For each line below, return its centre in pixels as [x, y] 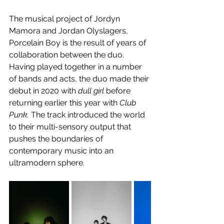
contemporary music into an [62, 150]
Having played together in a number [76, 66]
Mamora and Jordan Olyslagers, [69, 30]
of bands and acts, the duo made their [80, 78]
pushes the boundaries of [57, 138]
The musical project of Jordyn [65, 18]
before [118, 90]
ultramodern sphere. [47, 162]
